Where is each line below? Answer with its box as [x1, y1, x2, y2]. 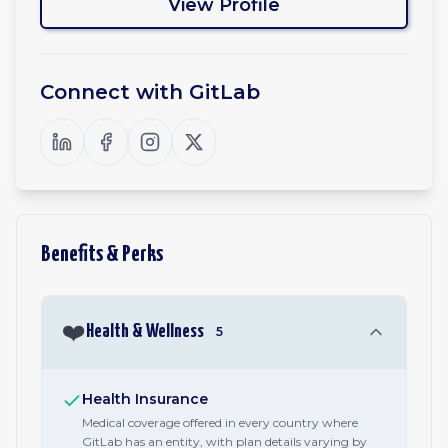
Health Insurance [82, 390, 208, 408]
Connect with [40, 80, 189, 104]
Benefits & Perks [41, 243, 163, 266]
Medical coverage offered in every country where [82, 415, 358, 430]
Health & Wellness [86, 322, 204, 341]
